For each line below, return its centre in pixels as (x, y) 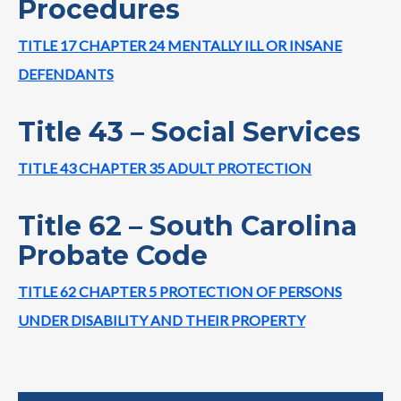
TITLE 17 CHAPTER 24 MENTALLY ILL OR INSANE (180, 45)
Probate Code (113, 255)
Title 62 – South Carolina (188, 226)
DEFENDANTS (66, 73)
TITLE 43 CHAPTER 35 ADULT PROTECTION (165, 167)
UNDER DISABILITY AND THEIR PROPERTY (162, 320)
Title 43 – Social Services (189, 132)
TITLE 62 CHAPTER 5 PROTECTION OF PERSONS (180, 291)
